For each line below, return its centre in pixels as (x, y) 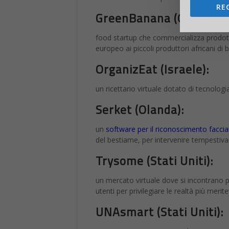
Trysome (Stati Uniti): (154, 161)
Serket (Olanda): (140, 110)
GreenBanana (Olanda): (159, 18)
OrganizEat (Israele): (152, 70)
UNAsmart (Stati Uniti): (159, 212)
